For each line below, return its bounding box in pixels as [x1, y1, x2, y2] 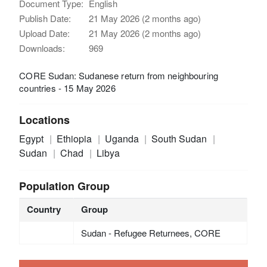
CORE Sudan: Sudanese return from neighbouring [19, 69, 219, 82]
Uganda [104, 131, 141, 145]
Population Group [19, 178, 110, 194]
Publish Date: [19, 11, 72, 24]
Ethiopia [56, 131, 94, 145]
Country [26, 202, 61, 216]
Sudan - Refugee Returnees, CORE [80, 226, 221, 239]
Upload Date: [19, 26, 70, 39]
